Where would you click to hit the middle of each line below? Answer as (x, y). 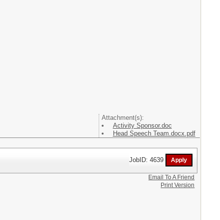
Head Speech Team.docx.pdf (154, 134)
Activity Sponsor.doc (142, 126)
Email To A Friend (172, 177)
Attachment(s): (123, 118)
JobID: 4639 (148, 160)
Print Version (178, 185)
